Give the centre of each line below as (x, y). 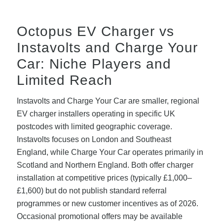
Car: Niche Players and (94, 64)
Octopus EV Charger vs (95, 31)
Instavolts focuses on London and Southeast (94, 140)
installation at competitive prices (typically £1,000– (104, 178)
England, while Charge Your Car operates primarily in (110, 152)
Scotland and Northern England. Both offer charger (105, 165)
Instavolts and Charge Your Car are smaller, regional (108, 101)
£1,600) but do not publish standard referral (92, 191)
